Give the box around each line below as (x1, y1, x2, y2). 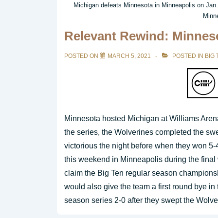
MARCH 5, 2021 (108, 53, 151, 59)
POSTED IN (171, 53, 205, 59)
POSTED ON (64, 53, 100, 59)
